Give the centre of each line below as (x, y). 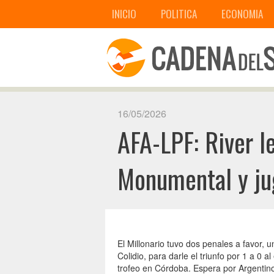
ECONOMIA (242, 14)
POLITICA (179, 14)
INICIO (124, 14)
